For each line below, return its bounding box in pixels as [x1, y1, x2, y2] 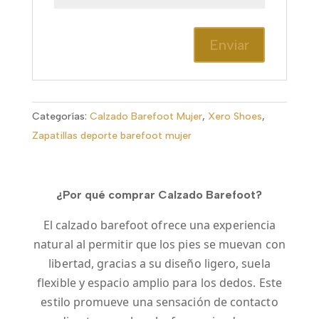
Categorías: [31, 110, 87, 123]
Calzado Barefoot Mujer [89, 110, 202, 123]
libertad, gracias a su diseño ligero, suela [48, 256, 271, 272]
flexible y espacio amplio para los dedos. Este [37, 275, 282, 291]
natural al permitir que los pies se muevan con [33, 236, 286, 253]
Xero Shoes [207, 110, 262, 123]
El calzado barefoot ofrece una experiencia [43, 217, 276, 234]
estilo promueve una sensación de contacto [41, 294, 278, 310]
